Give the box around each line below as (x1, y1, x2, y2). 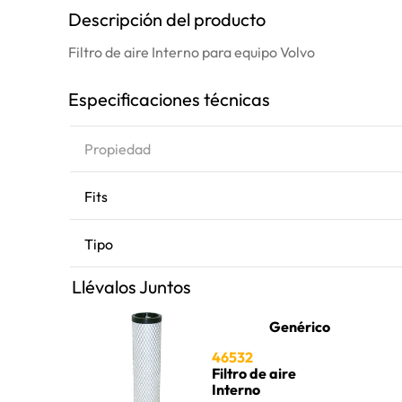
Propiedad (84, 140, 151, 158)
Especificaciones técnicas (68, 88, 270, 110)
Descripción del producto (68, 8, 266, 31)
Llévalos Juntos (72, 275, 191, 298)
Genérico (269, 318, 330, 336)
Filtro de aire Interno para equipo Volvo (68, 43, 315, 61)
